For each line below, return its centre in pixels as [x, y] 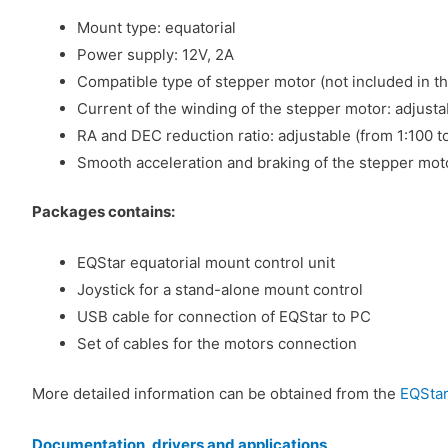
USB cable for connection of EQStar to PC [224, 316]
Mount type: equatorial [156, 27]
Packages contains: [103, 211]
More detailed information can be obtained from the [216, 393]
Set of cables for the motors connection [217, 343]
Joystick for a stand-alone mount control [220, 289]
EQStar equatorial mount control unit [206, 262]
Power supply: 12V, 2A [155, 54]
